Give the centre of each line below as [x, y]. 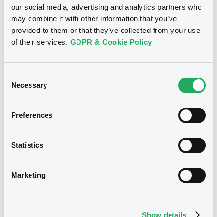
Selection [18, 87]
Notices [46, 66]
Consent [17, 75]
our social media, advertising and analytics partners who [106, 7]
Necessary [29, 85]
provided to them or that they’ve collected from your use [106, 30]
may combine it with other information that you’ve [94, 19]
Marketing [28, 175]
